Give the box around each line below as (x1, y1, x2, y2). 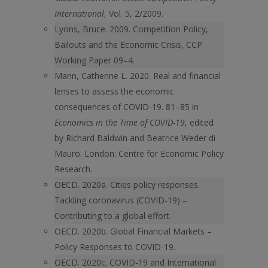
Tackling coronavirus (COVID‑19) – (54, 194, 187, 206)
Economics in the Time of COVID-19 (54, 117, 185, 128)
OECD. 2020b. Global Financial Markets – (54, 226, 212, 237)
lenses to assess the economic (54, 86, 174, 97)
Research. (54, 163, 92, 175)
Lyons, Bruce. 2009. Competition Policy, (54, 23, 208, 35)
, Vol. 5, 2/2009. (104, 8, 163, 19)
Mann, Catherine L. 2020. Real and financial (54, 70, 221, 81)
